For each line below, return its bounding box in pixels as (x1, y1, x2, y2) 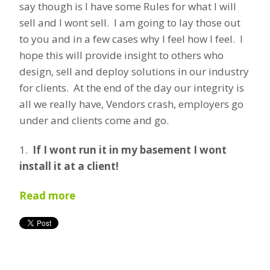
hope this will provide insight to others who (19, 48, 224, 63)
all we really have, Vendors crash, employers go (19, 97, 243, 111)
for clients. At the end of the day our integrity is (19, 81, 244, 95)
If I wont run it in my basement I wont (33, 143, 227, 157)
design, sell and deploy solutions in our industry (19, 64, 249, 79)
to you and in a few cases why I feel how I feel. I (19, 32, 243, 46)
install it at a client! (19, 159, 119, 174)
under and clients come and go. (19, 113, 169, 128)
